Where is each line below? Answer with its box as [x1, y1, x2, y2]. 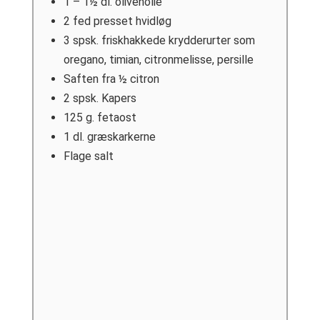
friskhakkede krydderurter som [101, 34, 255, 48]
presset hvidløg [93, 14, 171, 29]
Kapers [101, 91, 136, 106]
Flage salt [63, 149, 114, 164]
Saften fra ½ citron [63, 72, 159, 86]
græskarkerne [86, 130, 156, 144]
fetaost [96, 111, 136, 125]
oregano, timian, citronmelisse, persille [63, 53, 254, 67]
